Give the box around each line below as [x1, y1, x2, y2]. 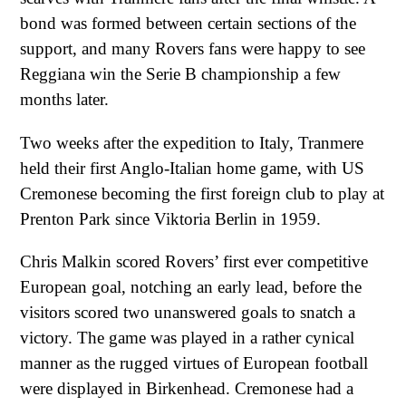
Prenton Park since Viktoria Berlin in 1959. [20, 208, 321, 228]
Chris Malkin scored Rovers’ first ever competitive [20, 252, 368, 272]
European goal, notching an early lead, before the [20, 277, 362, 297]
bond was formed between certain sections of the [20, 14, 356, 34]
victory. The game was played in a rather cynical [20, 328, 354, 348]
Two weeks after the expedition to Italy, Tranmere [20, 132, 363, 152]
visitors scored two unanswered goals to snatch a [20, 303, 355, 323]
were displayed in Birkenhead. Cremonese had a [20, 379, 353, 399]
